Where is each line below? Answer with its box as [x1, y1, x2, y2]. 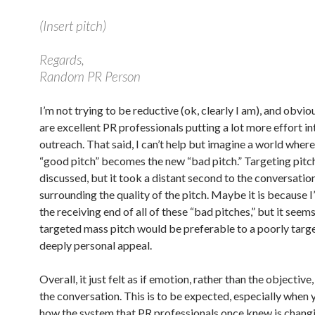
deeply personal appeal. [39, 238, 152, 252]
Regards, [39, 51, 84, 67]
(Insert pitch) [39, 18, 106, 34]
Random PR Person [39, 68, 141, 84]
